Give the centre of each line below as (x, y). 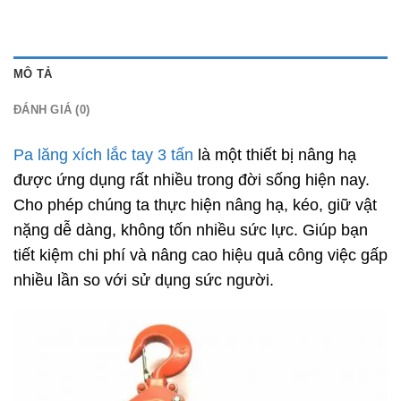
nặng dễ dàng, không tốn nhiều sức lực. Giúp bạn (191, 230)
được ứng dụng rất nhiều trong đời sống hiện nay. (192, 180)
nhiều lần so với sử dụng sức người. (144, 281)
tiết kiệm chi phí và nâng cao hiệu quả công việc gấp (200, 256)
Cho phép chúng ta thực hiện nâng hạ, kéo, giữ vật (195, 205)
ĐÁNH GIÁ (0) (52, 110)
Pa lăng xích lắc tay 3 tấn (103, 155)
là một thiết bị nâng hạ (275, 155)
